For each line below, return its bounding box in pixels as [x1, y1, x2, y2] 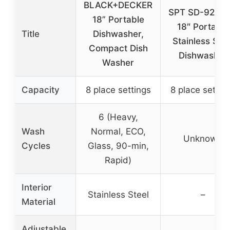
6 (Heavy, [98, 111, 138, 122]
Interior [22, 182, 52, 193]
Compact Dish [88, 43, 148, 53]
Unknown [183, 133, 222, 144]
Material [22, 196, 55, 207]
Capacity [22, 84, 60, 95]
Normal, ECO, [90, 126, 146, 137]
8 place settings [85, 84, 151, 95]
